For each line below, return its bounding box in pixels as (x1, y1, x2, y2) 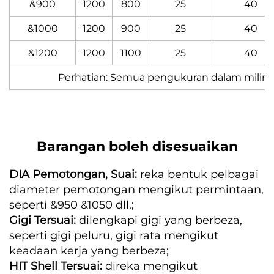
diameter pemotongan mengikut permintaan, (9, 182, 264, 196)
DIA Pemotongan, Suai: (9, 167, 140, 181)
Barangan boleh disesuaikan (36, 138, 238, 155)
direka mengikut (105, 259, 198, 273)
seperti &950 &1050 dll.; (9, 198, 134, 212)
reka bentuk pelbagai (140, 167, 259, 181)
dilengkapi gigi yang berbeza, (79, 213, 242, 227)
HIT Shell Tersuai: (9, 259, 105, 273)
